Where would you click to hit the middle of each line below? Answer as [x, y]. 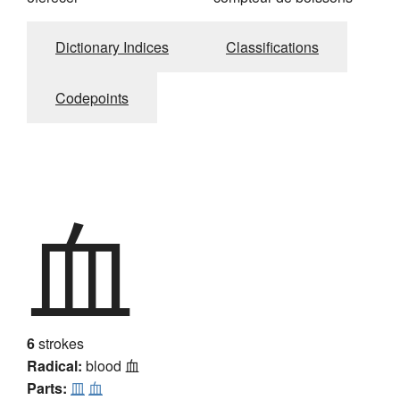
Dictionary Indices [112, 47]
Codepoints [92, 98]
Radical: [54, 366]
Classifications [272, 47]
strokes [59, 344]
